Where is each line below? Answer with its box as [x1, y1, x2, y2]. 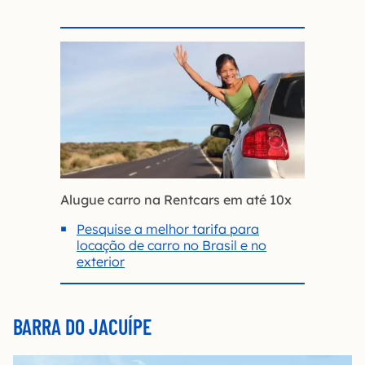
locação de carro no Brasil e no [77, 237, 266, 254]
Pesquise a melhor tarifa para [77, 221, 259, 238]
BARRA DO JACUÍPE [13, 314, 152, 340]
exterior [77, 253, 125, 270]
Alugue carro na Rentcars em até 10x [60, 191, 292, 209]
